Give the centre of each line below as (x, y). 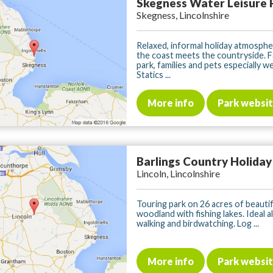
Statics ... (154, 75)
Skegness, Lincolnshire (183, 15)
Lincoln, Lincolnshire (178, 174)
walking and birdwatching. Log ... (198, 224)
